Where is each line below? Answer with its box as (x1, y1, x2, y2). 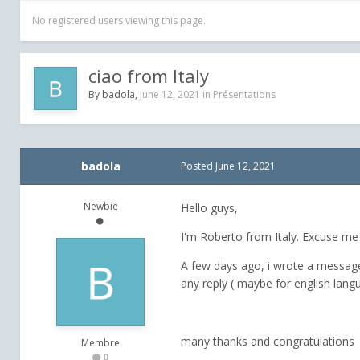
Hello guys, (181, 200, 238, 216)
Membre (81, 336, 120, 350)
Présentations (213, 88, 276, 102)
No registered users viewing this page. (32, 14, 206, 28)
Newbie (83, 199, 118, 214)
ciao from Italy (88, 63, 209, 88)
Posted (181, 159, 215, 174)
